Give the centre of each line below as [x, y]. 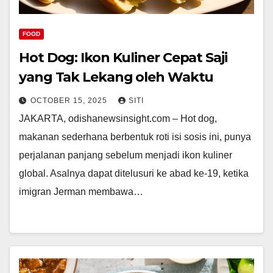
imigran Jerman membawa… [81, 192]
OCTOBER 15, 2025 [70, 101]
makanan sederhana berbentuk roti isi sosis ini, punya [135, 137]
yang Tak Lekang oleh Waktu [116, 77]
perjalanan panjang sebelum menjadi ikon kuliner [126, 155]
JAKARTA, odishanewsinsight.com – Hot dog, [118, 119]
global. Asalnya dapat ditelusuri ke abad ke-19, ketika [134, 174]
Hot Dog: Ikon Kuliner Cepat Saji [123, 58]
